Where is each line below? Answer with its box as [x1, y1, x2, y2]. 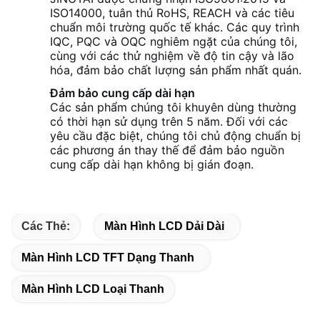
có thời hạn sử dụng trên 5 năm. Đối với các [50, 114, 288, 129]
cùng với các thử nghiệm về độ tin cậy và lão [50, 48, 294, 63]
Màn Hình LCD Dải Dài [104, 219, 224, 232]
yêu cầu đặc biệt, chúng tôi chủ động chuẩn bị [50, 128, 301, 143]
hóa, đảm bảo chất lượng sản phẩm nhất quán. [50, 62, 301, 77]
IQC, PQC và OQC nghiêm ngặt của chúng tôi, [50, 34, 297, 49]
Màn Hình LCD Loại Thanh [21, 282, 164, 295]
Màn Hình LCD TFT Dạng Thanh [21, 251, 194, 264]
